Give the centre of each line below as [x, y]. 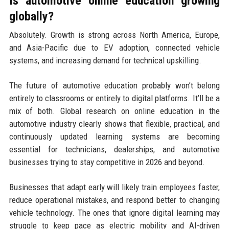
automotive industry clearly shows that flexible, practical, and [114, 124]
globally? [31, 17]
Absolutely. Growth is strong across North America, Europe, [114, 35]
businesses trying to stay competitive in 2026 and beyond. [107, 162]
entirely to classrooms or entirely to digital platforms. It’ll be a [114, 98]
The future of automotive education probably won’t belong [114, 86]
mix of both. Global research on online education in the [114, 111]
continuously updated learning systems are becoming [114, 137]
